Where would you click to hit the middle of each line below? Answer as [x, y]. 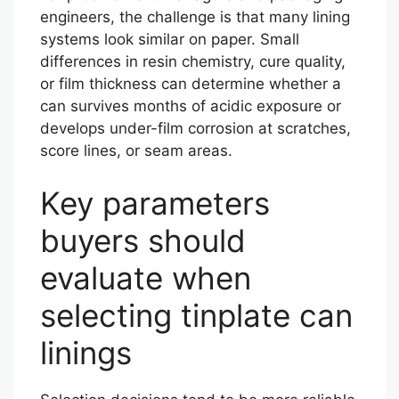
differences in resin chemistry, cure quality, [193, 61]
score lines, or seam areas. [136, 150]
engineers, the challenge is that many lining [195, 16]
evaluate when [146, 278]
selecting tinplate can [196, 315]
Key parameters [155, 203]
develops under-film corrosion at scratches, [195, 128]
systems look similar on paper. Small [170, 39]
